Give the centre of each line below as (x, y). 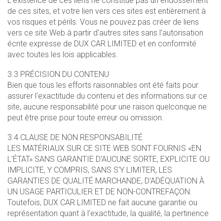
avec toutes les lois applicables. (63, 54)
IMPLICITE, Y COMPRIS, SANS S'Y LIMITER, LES (90, 170)
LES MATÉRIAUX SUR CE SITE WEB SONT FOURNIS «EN (104, 148)
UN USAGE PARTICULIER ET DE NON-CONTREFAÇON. (100, 191)
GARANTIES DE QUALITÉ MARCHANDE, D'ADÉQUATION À (106, 181)
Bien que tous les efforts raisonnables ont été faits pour (103, 85)
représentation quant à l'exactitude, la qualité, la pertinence (108, 213)
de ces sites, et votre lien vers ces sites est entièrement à (107, 11)
